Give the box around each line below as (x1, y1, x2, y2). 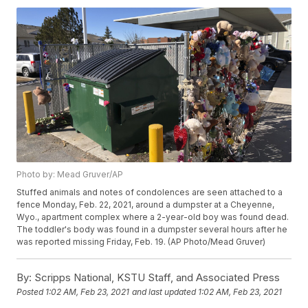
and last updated (132, 286, 197, 297)
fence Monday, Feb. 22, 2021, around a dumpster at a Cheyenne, (16, 199, 275, 210)
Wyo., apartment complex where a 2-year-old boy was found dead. (16, 211, 289, 222)
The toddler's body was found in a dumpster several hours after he (16, 223, 288, 234)
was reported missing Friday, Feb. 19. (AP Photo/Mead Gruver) (16, 236, 266, 247)
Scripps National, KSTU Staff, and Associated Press (32, 270, 280, 284)
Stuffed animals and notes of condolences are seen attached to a (16, 186, 283, 197)
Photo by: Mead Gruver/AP (16, 168, 124, 179)
